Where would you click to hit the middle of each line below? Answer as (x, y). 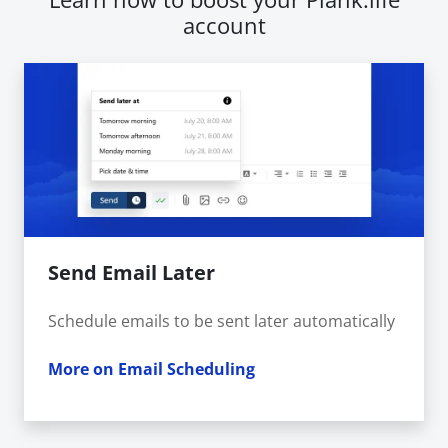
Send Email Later (131, 272)
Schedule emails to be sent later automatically (221, 320)
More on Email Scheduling (151, 368)
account (224, 25)
